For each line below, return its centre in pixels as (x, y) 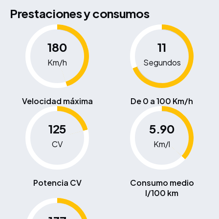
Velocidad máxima (57, 101)
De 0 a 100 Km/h (162, 101)
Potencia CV (57, 183)
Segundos (162, 62)
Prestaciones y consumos (80, 13)
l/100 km (162, 193)
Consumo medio (162, 183)
